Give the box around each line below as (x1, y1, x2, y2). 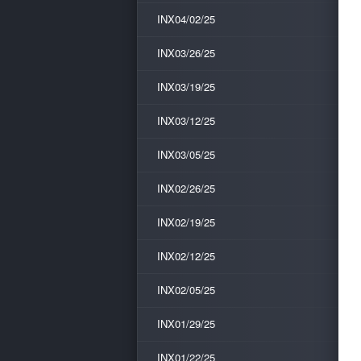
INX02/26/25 (157, 180, 215, 196)
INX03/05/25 (157, 147, 215, 162)
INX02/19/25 (157, 214, 215, 230)
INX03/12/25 (157, 113, 215, 128)
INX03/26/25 (157, 45, 215, 60)
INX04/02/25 (157, 11, 215, 27)
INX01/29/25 (157, 316, 215, 331)
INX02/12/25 (157, 248, 215, 263)
